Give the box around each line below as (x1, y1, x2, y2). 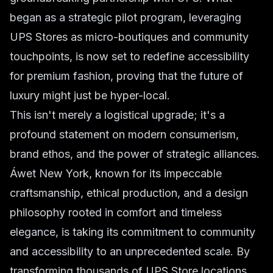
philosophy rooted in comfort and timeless (10, 206, 222, 219)
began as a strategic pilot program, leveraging (10, 11, 241, 24)
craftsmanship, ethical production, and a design (10, 186, 248, 199)
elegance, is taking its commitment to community (10, 225, 255, 238)
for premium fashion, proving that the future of (10, 69, 243, 82)
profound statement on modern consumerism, (10, 128, 239, 141)
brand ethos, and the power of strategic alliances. (10, 147, 260, 160)
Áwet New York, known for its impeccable (10, 167, 222, 180)
